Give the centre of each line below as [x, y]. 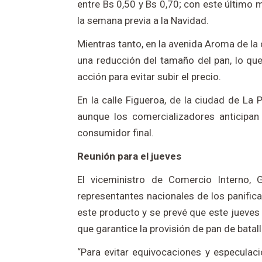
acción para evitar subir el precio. [149, 77]
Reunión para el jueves [129, 156]
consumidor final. [116, 133]
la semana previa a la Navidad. [143, 21]
